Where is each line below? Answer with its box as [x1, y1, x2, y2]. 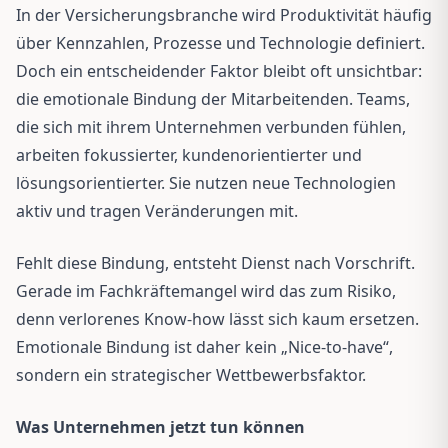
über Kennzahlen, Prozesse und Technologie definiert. [16, 31, 425, 54]
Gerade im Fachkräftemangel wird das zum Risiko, [16, 279, 396, 302]
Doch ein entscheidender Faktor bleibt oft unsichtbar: [16, 59, 422, 82]
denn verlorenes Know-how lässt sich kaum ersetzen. [16, 307, 419, 330]
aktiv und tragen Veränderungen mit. [16, 199, 298, 222]
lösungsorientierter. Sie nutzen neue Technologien [16, 171, 396, 194]
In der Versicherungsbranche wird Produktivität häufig [16, 3, 432, 26]
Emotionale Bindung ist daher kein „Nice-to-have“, [16, 335, 393, 358]
